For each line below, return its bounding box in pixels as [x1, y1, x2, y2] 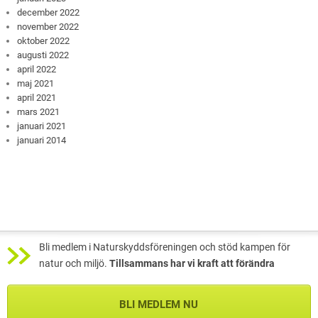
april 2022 [17, 64, 57, 75]
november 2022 [17, 21, 79, 33]
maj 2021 [17, 78, 55, 89]
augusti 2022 [17, 50, 70, 61]
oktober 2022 [17, 35, 70, 47]
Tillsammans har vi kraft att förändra [109, 258, 275, 270]
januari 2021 [17, 121, 67, 132]
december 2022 [17, 7, 80, 18]
